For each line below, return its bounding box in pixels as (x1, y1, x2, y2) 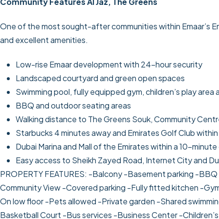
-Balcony (88, 169, 124, 179)
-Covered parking (62, 182, 127, 193)
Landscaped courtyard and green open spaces (16, 73, 185, 84)
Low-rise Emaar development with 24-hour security (16, 59, 202, 70)
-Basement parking (124, 169, 195, 179)
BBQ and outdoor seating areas (16, 100, 131, 111)
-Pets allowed (45, 196, 98, 207)
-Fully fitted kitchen (127, 182, 200, 193)
